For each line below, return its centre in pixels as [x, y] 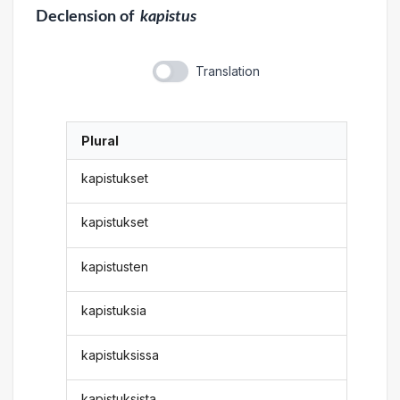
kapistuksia [114, 311]
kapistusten [115, 266]
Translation [227, 71]
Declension [75, 16]
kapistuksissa [121, 354]
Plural [100, 140]
